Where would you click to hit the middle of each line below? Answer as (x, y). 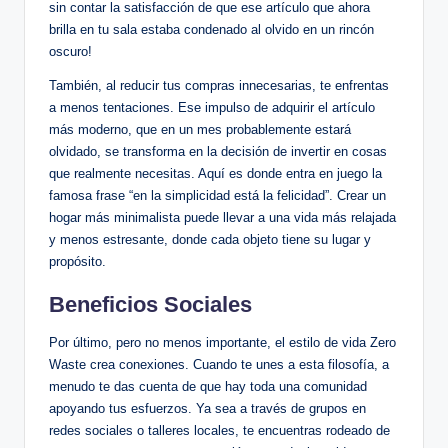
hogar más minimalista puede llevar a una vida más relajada (222, 217)
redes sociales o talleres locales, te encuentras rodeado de (219, 430)
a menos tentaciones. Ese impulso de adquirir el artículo (212, 107)
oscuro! (70, 51)
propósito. (77, 261)
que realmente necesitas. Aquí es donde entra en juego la (215, 173)
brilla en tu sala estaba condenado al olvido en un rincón (211, 29)
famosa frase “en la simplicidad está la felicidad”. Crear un (217, 195)
